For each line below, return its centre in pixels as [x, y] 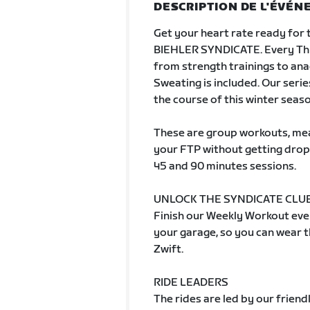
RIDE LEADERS [191, 283]
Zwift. [168, 249]
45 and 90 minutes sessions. [225, 166]
